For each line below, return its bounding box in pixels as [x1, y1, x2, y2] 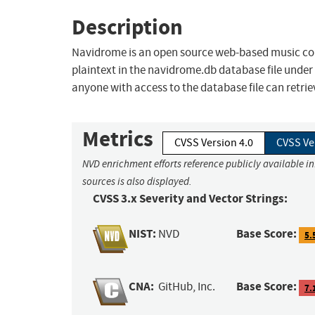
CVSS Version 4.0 [174, 136, 253, 150]
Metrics [82, 124, 153, 154]
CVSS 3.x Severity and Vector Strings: [93, 191, 288, 207]
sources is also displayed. [82, 175, 192, 188]
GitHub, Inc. [158, 279, 216, 295]
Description [72, 12, 183, 41]
